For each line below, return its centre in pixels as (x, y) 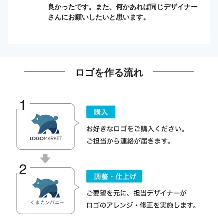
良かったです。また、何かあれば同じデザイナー (123, 7)
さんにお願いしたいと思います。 (99, 17)
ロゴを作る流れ (109, 72)
